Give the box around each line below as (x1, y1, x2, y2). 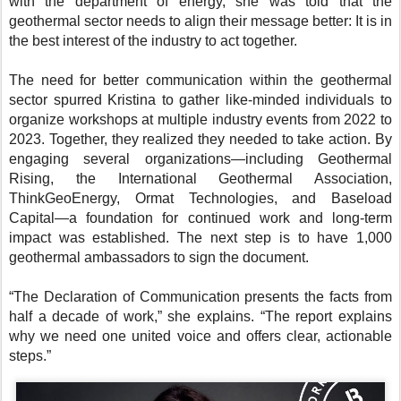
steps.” (9, 347, 51, 363)
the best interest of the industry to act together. (9, 32, 297, 48)
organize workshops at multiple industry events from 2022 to (9, 111, 392, 127)
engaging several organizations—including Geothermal (9, 150, 392, 166)
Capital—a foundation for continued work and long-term (9, 209, 392, 226)
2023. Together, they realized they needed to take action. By (9, 131, 392, 147)
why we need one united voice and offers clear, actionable (9, 328, 392, 344)
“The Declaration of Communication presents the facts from (9, 288, 392, 304)
